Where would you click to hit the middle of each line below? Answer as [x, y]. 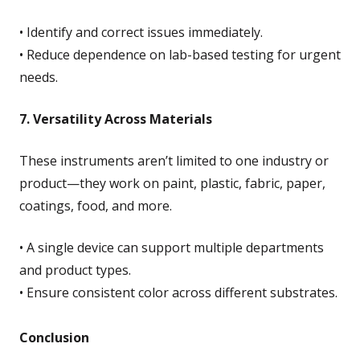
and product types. [75, 270]
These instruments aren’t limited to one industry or [174, 160]
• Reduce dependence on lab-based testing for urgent [180, 54]
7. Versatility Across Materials [116, 119]
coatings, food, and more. [96, 205]
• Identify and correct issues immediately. [141, 32]
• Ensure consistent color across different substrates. [178, 292]
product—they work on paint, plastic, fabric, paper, [172, 183]
